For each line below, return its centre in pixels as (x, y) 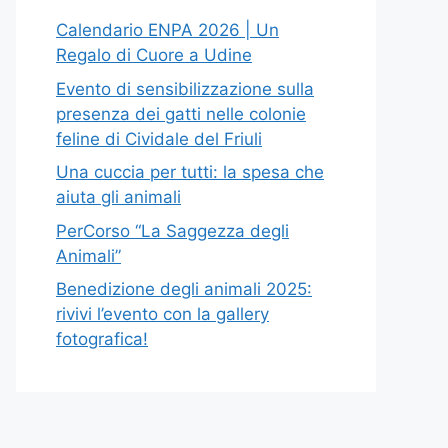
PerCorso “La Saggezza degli (172, 230)
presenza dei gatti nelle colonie (181, 113)
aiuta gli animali (118, 197)
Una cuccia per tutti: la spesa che (190, 172)
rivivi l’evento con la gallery (162, 314)
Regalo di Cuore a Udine (154, 55)
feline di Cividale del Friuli (159, 138)
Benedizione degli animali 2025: (184, 289)
